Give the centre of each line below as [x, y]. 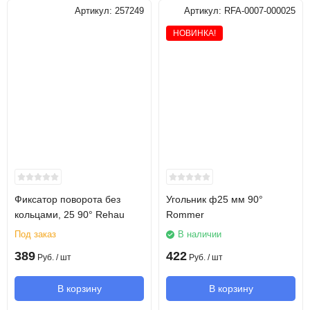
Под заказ [35, 234]
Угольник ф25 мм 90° [215, 199]
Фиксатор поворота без [67, 199]
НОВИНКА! [194, 33]
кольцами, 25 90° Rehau [70, 215]
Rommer [185, 215]
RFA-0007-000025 [260, 11]
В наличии [200, 234]
